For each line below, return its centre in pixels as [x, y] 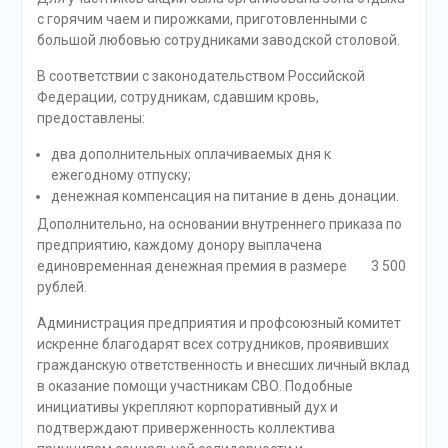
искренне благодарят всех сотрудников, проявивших [212, 344]
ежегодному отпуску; [120, 175]
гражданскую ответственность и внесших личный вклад [223, 365]
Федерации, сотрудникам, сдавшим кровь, [177, 97]
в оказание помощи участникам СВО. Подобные [194, 386]
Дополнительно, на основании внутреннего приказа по [219, 224]
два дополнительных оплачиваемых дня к [190, 154]
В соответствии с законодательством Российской [200, 76]
